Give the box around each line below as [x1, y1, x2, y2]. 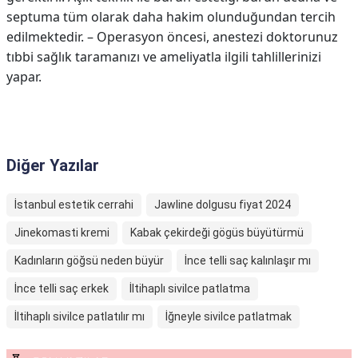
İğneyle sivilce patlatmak [165, 310, 292, 323]
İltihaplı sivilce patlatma [129, 282, 250, 295]
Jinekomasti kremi [14, 226, 109, 239]
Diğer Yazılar [6, 156, 99, 175]
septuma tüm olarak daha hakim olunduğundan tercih [6, 8, 336, 26]
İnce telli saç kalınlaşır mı [185, 254, 311, 267]
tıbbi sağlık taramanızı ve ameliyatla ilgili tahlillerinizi [6, 48, 321, 66]
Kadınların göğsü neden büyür [14, 254, 164, 267]
